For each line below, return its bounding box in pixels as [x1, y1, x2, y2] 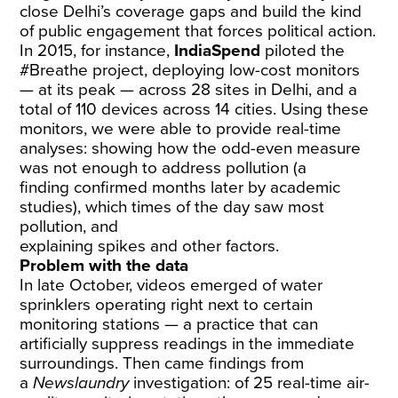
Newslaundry [33, 373, 130, 393]
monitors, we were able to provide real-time [20, 119, 342, 139]
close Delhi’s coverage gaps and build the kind [20, 2, 362, 21]
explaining [20, 236, 99, 256]
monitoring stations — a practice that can [20, 314, 319, 334]
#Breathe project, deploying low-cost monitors [20, 60, 361, 80]
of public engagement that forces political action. [20, 21, 377, 41]
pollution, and [20, 217, 119, 236]
